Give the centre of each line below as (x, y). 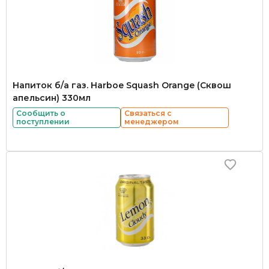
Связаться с (148, 113)
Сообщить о (41, 113)
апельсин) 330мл (52, 98)
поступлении (43, 122)
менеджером (152, 122)
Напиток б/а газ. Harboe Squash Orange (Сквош (122, 85)
